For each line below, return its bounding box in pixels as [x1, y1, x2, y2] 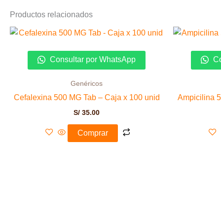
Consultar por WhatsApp [48, 55, 136, 64]
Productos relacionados [10, 10, 93, 19]
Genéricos [71, 79, 103, 87]
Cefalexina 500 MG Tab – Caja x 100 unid [13, 93, 160, 102]
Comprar [77, 128, 108, 137]
